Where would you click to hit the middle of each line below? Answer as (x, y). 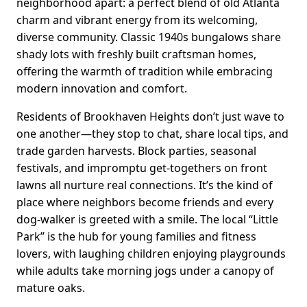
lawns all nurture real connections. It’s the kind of (145, 185)
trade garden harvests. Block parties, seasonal (136, 151)
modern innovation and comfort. (102, 89)
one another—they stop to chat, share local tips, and (152, 134)
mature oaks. (51, 288)
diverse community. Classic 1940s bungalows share (149, 37)
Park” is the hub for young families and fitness (136, 237)
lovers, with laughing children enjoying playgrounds (151, 254)
